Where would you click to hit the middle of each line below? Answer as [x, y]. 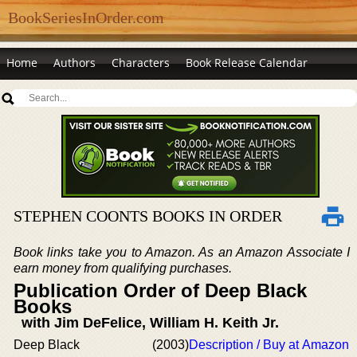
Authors [75, 63]
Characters [141, 63]
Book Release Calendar [247, 63]
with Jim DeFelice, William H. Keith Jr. [150, 323]
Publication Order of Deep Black [160, 290]
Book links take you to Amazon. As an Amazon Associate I [182, 252]
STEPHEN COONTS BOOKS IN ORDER [148, 216]
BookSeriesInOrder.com [86, 18]
